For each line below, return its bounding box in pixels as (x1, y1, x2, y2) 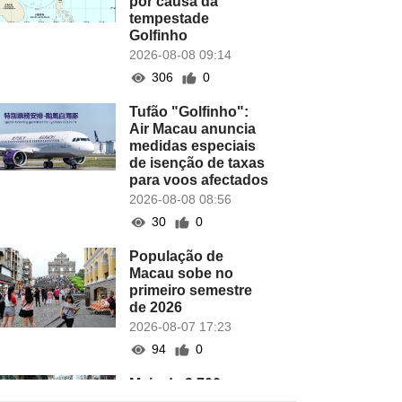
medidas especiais (129, 138, 257, 153)
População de (129, 249, 224, 264)
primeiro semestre (129, 283, 253, 298)
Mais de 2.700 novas (129, 376, 267, 391)
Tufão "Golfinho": (129, 104, 249, 119)
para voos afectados (129, 172, 269, 188)
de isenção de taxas (129, 155, 266, 170)
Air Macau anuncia (129, 121, 257, 136)
